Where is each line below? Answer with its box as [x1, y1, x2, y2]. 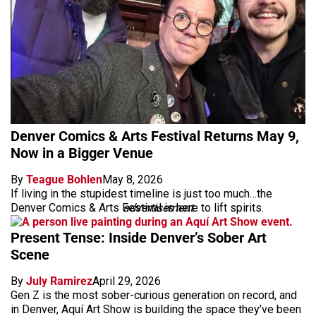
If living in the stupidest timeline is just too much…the [11, 186, 272, 200]
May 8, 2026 [102, 172, 163, 186]
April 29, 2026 [92, 274, 161, 288]
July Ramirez [26, 274, 92, 288]
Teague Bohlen [26, 172, 102, 186]
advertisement [123, 200, 193, 214]
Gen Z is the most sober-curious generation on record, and [11, 288, 297, 302]
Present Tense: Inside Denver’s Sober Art [11, 229, 267, 246]
